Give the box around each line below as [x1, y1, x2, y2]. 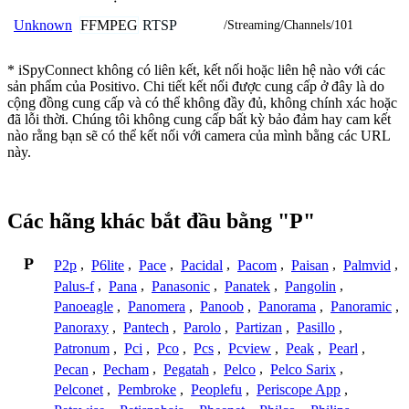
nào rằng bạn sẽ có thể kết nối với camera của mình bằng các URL [7, 127, 390, 143]
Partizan [236, 320, 282, 336]
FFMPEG [80, 16, 138, 33]
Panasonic [152, 278, 210, 294]
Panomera [128, 299, 185, 315]
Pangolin [285, 278, 336, 294]
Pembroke [118, 382, 176, 398]
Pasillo [297, 320, 335, 336]
